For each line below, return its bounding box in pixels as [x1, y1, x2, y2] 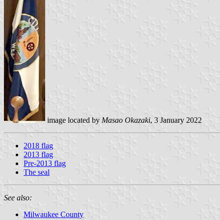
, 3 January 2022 [150, 115, 202, 124]
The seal [24, 167, 50, 176]
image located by [45, 115, 102, 124]
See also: [4, 193, 32, 202]
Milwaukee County [24, 210, 83, 219]
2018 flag [24, 141, 53, 150]
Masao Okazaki [102, 115, 150, 124]
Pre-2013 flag [24, 159, 66, 167]
